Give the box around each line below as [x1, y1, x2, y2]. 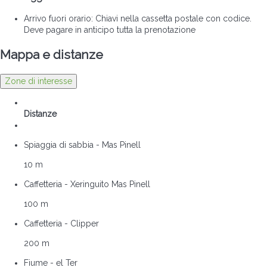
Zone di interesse [5, 76, 72, 86]
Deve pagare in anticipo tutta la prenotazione [24, 25, 195, 35]
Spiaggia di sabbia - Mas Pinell [24, 139, 141, 150]
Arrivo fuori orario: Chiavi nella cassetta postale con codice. [24, 14, 252, 24]
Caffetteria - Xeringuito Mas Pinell [24, 179, 150, 189]
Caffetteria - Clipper [24, 218, 99, 228]
